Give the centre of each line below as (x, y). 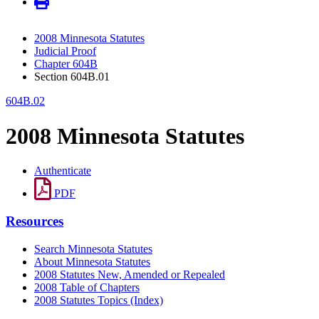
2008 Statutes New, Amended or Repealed (130, 274)
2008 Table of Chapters (87, 287)
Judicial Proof (65, 51)
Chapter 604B (66, 64)
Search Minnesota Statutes (93, 249)
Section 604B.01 (72, 77)
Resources (35, 221)
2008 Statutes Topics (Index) (99, 300)
